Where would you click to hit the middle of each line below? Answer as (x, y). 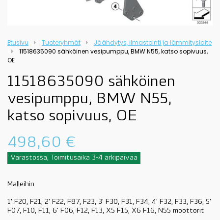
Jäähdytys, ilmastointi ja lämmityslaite (153, 42)
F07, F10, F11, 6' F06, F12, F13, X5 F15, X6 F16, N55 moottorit (106, 211)
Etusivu (18, 42)
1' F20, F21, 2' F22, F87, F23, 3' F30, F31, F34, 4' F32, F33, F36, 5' (109, 202)
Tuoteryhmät (61, 42)
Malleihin (21, 184)
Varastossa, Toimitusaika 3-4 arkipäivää (74, 158)
